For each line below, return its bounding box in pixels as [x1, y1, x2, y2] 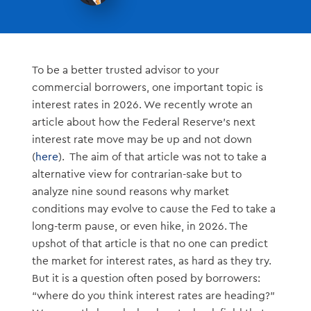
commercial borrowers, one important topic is [31, 82, 263, 94]
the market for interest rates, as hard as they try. [31, 255, 271, 267]
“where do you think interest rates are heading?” [31, 290, 278, 302]
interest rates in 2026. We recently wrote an [31, 99, 253, 111]
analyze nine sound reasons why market [31, 186, 229, 198]
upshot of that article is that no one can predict [31, 238, 268, 250]
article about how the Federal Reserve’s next [31, 117, 255, 128]
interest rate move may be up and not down [31, 134, 252, 146]
